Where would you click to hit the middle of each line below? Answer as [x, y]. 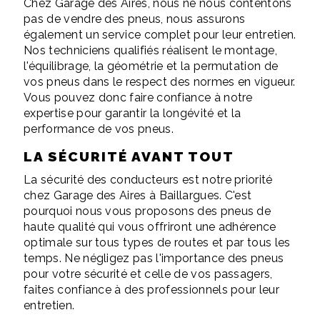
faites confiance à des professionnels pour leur [152, 290]
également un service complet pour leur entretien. [160, 35]
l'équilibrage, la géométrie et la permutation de [151, 66]
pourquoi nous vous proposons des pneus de [147, 211]
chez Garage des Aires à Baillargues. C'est [138, 196]
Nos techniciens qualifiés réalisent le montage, [151, 51]
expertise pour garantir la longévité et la [132, 114]
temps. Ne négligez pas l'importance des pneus [154, 259]
